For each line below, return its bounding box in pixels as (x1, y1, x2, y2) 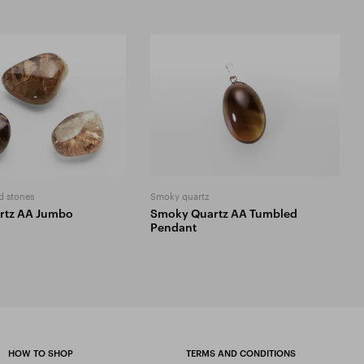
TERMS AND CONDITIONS (186, 347, 296, 358)
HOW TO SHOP (8, 347, 73, 358)
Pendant (150, 219, 197, 234)
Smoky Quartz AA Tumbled (150, 206, 298, 220)
